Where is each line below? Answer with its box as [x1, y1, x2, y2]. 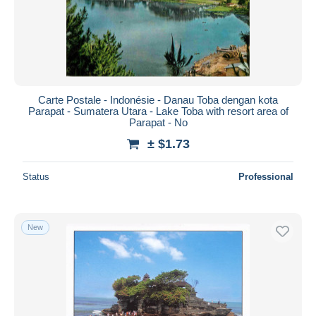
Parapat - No [128, 116, 188, 128]
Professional [238, 171, 293, 182]
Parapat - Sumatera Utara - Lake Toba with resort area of [28, 104, 288, 117]
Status [23, 171, 49, 182]
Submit [142, 17, 174, 30]
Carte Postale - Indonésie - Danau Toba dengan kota [38, 93, 278, 106]
